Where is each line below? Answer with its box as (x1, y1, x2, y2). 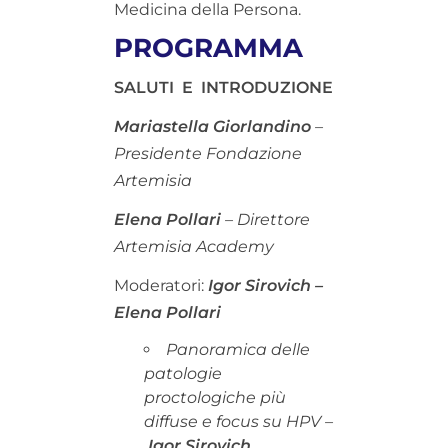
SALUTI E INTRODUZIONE (114, 77, 333, 97)
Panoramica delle (166, 339, 310, 359)
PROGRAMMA (114, 31, 303, 64)
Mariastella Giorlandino (114, 116, 311, 136)
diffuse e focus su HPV (144, 411, 325, 431)
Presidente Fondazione (114, 143, 302, 163)
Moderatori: (114, 275, 204, 295)
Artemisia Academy (114, 236, 274, 256)
